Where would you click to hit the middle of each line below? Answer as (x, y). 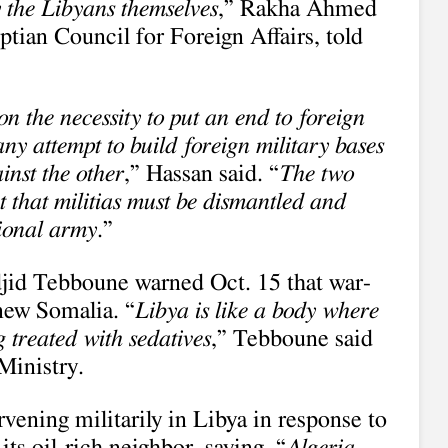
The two (316, 174)
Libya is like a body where (257, 311)
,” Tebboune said (292, 339)
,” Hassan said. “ (201, 174)
